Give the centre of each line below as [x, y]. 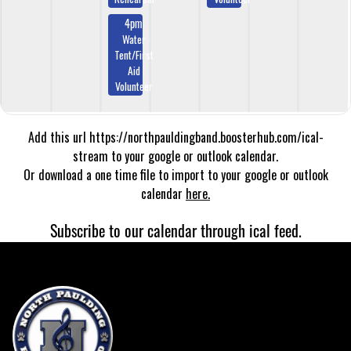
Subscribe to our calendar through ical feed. [175, 230]
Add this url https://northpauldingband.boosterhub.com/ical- [175, 137]
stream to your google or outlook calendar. [175, 156]
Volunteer [134, 86]
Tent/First [134, 54]
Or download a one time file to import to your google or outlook [175, 175]
